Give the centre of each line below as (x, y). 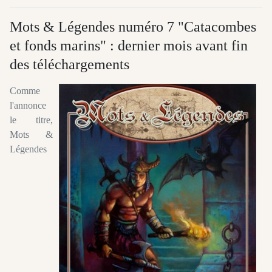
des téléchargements (70, 64)
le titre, (31, 120)
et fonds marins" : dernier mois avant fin (129, 45)
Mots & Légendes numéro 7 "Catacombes (133, 26)
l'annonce (28, 105)
